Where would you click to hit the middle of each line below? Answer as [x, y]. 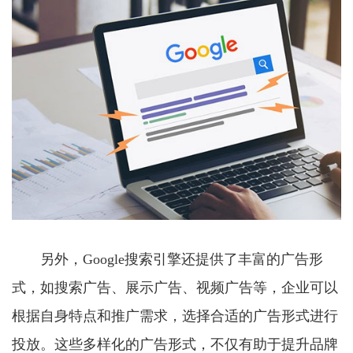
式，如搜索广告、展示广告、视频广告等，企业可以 [175, 287]
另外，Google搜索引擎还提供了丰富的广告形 [167, 259]
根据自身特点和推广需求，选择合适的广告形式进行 [175, 316]
